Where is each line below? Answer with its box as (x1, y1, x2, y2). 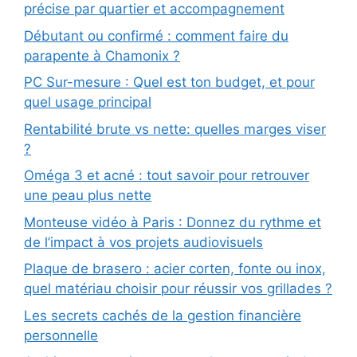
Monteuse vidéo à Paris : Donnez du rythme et (24, 214, 321, 230)
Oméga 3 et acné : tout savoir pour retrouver (24, 167, 309, 184)
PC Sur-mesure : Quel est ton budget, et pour (24, 74, 315, 91)
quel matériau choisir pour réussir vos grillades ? (24, 280, 332, 297)
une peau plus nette (24, 187, 151, 204)
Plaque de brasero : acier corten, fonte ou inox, (24, 261, 326, 277)
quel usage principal (24, 94, 151, 111)
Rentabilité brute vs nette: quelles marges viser (24, 120, 326, 137)
